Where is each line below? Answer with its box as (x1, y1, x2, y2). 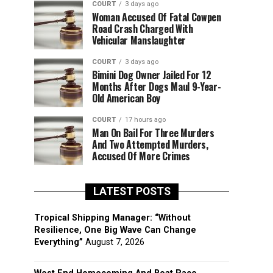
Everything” (34, 237, 83, 247)
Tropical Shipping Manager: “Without (34, 213, 191, 223)
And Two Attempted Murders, (92, 137, 208, 152)
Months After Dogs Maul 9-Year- (92, 79, 221, 94)
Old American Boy (92, 91, 160, 105)
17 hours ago (125, 116, 166, 124)
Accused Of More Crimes (92, 149, 190, 163)
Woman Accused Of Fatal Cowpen (92, 10, 221, 24)
